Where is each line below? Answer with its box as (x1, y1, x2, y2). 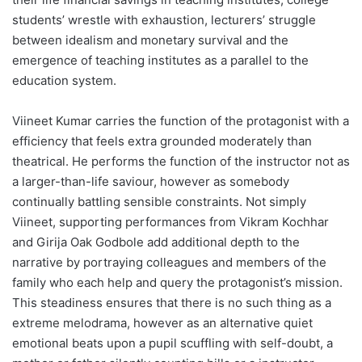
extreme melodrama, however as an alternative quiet (12, 314, 313, 330)
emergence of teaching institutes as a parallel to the (12, 52, 309, 68)
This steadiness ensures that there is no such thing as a (12, 294, 331, 310)
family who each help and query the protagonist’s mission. (12, 274, 343, 290)
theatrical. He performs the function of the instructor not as (12, 153, 350, 169)
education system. (12, 72, 116, 88)
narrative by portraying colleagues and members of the (12, 254, 326, 270)
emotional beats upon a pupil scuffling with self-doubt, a (12, 335, 333, 351)
